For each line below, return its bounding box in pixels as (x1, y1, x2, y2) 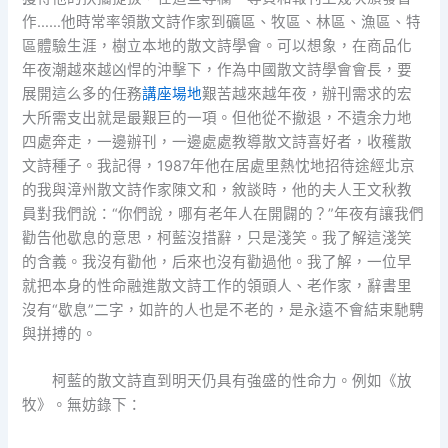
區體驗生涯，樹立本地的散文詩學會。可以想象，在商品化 (22, 36, 413, 55)
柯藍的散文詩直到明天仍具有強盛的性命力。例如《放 (51, 372, 412, 391)
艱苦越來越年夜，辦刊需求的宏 (202, 84, 413, 103)
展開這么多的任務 (22, 84, 143, 103)
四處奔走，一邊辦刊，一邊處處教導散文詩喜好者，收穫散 (22, 132, 413, 151)
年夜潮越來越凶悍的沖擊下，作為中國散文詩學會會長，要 (22, 60, 413, 79)
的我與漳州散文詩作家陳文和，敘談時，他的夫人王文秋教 (22, 180, 413, 199)
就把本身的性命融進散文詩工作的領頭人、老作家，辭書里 (22, 276, 413, 295)
